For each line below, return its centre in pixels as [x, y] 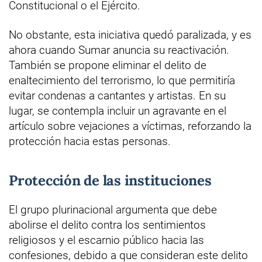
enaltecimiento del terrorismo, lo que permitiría [122, 80]
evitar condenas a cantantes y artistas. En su [117, 95]
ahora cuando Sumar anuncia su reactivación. [119, 50]
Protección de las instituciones [110, 180]
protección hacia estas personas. [90, 141]
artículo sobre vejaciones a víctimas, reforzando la [130, 126]
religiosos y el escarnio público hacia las [106, 240]
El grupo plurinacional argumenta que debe [113, 209]
